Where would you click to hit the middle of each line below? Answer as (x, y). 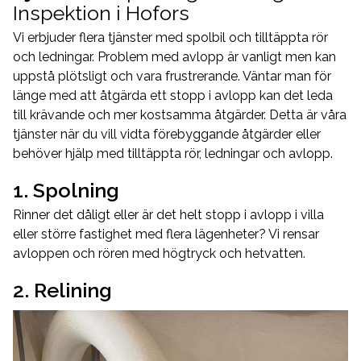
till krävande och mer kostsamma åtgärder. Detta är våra (180, 115)
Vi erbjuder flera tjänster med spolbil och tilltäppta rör (170, 37)
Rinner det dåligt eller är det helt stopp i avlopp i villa (168, 215)
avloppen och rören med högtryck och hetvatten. (161, 253)
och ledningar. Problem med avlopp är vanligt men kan (174, 57)
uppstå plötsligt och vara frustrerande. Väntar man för (172, 76)
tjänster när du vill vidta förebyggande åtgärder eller (167, 134)
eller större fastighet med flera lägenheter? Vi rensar (166, 234)
